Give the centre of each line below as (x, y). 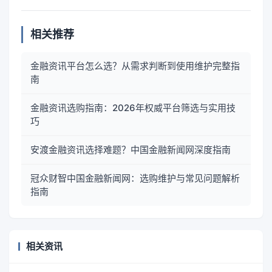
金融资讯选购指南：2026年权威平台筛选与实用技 (133, 107)
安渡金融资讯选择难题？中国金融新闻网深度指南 (131, 149)
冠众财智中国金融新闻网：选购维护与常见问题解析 (135, 178)
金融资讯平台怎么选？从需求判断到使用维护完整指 (135, 66)
